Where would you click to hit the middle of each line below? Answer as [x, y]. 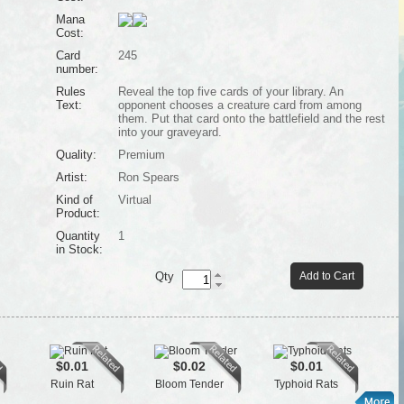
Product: [78, 213]
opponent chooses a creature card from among [239, 105]
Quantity [78, 236]
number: [77, 69]
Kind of [74, 200]
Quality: [76, 155]
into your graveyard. [170, 132]
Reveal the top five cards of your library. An [230, 92]
